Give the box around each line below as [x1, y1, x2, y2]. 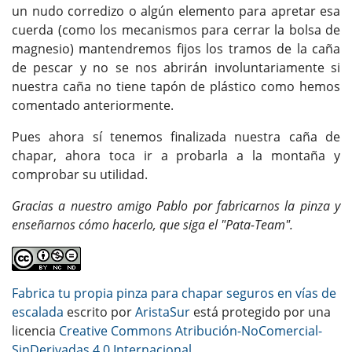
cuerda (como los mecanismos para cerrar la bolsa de [12, 20, 340, 38]
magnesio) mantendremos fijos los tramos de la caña [12, 39, 340, 57]
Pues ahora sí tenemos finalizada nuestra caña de [12, 127, 340, 145]
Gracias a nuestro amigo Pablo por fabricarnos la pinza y [12, 196, 340, 214]
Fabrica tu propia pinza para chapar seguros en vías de [12, 284, 336, 302]
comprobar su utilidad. [12, 165, 148, 183]
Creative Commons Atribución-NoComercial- [59, 321, 322, 339]
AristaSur [135, 302, 190, 321]
